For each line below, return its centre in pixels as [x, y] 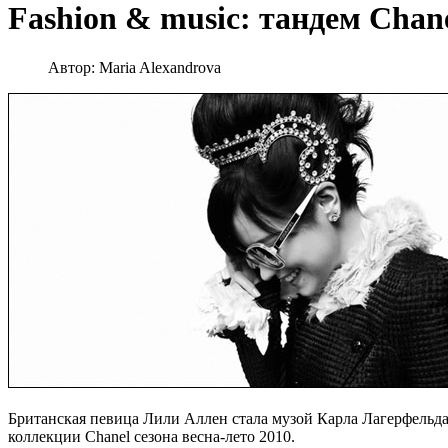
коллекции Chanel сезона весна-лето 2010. [151, 436]
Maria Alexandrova [160, 67]
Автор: [73, 67]
